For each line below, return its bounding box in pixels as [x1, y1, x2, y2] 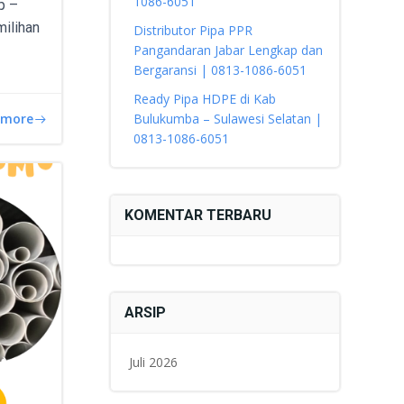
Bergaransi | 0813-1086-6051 [133, 61, 307, 78]
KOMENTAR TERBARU [124, 207, 271, 224]
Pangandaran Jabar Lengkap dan [133, 41, 323, 59]
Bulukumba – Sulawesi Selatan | [133, 110, 322, 127]
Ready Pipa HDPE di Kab [133, 90, 276, 107]
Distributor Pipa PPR [133, 22, 252, 39]
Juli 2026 [128, 353, 178, 371]
